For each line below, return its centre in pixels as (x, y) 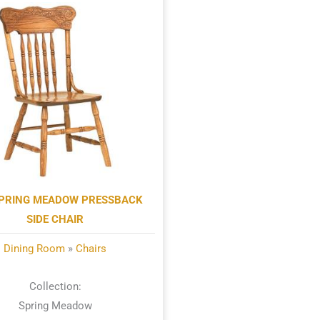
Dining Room (35, 248)
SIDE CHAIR (55, 219)
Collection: (55, 286)
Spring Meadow (55, 305)
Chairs (91, 248)
